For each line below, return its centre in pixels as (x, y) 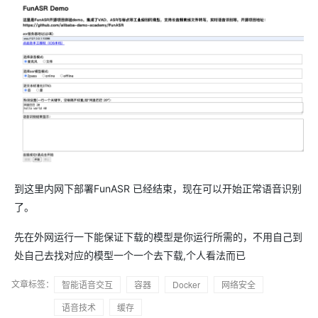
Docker (186, 285)
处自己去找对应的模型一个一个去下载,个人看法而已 (130, 256)
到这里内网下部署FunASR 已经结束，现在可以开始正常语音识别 (158, 189)
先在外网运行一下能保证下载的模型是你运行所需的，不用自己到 (158, 237)
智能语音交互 (87, 285)
